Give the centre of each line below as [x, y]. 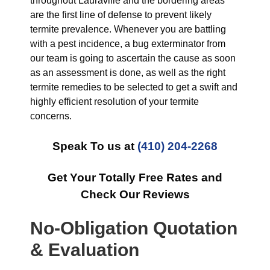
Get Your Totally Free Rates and [135, 177]
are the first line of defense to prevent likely [121, 15]
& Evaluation [85, 250]
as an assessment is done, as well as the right [128, 73]
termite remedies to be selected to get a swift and [134, 87]
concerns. [51, 116]
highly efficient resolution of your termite [115, 102]
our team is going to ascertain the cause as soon [133, 58]
